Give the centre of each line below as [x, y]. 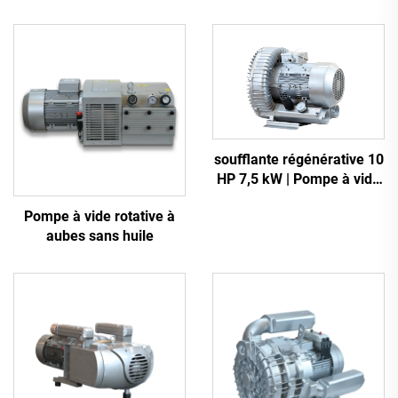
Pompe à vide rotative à [99, 217]
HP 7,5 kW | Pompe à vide [298, 179]
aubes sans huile [99, 236]
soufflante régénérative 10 [298, 159]
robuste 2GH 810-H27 [298, 198]
